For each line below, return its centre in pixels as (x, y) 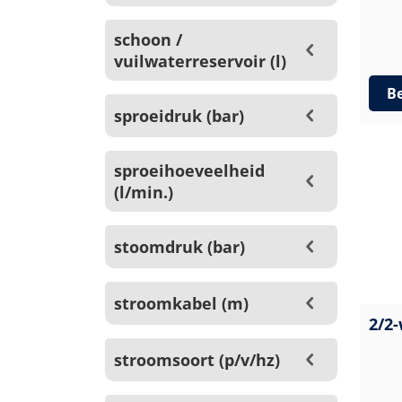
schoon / (148, 39)
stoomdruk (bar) (179, 247)
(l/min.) (144, 192)
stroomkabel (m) (181, 303)
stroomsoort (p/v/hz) (197, 360)
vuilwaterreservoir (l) (200, 61)
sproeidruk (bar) (179, 116)
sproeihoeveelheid (189, 170)
